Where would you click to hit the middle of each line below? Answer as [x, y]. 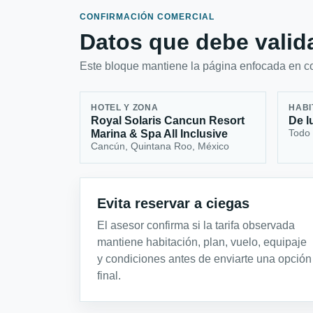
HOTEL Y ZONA [125, 108]
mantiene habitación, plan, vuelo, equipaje [202, 242]
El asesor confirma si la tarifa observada [196, 225]
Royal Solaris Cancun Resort [168, 121]
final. [109, 275]
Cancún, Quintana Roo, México [160, 146]
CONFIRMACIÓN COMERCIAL [147, 16]
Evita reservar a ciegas [173, 203]
